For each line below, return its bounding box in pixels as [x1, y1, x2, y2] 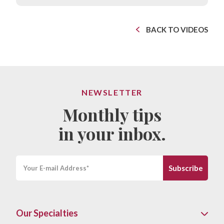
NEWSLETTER [81, 87, 142, 97]
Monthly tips [62, 103, 161, 126]
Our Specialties [16, 207, 78, 219]
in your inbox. [58, 122, 166, 145]
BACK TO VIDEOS [146, 25, 208, 34]
